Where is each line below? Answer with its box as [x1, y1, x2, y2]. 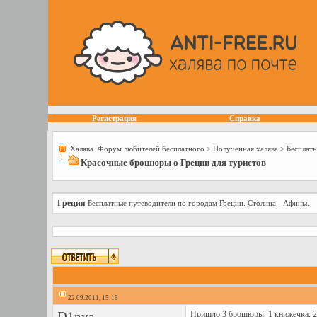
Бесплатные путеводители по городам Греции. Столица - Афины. [87, 199, 309, 207]
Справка [229, 114, 260, 122]
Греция [57, 198, 86, 208]
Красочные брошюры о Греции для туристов [80, 157, 266, 168]
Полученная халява [212, 144, 278, 153]
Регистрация [92, 114, 137, 122]
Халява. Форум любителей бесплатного [69, 144, 204, 153]
